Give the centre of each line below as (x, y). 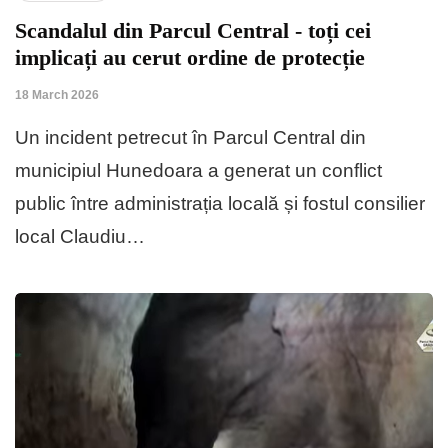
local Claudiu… (80, 237)
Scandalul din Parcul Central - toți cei (193, 31)
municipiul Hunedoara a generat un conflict (198, 171)
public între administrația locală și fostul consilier (220, 204)
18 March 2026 (57, 95)
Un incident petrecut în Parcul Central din (190, 138)
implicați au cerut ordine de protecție (190, 58)
